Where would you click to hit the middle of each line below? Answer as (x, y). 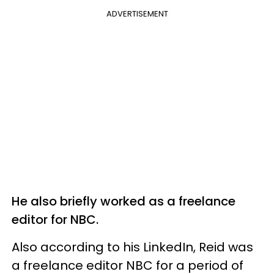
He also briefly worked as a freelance (124, 201)
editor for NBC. (57, 219)
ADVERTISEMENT (137, 13)
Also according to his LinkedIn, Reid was (132, 247)
